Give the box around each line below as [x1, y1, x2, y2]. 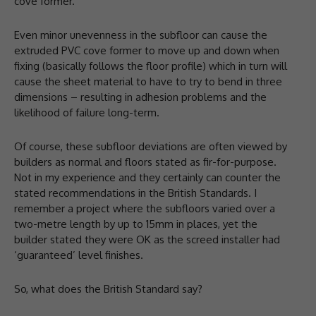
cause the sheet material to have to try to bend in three [14, 74, 282, 88]
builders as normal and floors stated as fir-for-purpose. [14, 154, 276, 169]
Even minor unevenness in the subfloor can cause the [14, 28, 267, 42]
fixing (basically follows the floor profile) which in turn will [14, 59, 287, 73]
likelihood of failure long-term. [14, 105, 159, 119]
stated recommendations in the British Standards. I [14, 186, 257, 200]
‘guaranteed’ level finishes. [14, 248, 143, 262]
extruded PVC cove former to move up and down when [14, 43, 279, 57]
